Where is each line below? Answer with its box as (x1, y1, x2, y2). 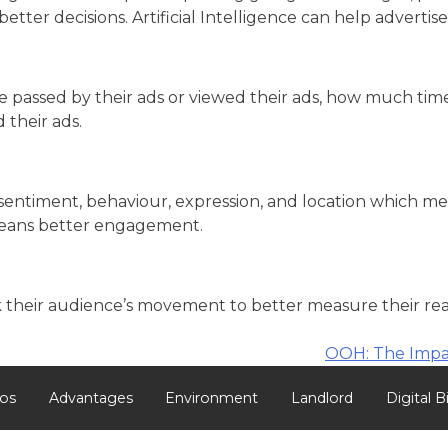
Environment (165, 388, 259, 407)
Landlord (291, 388, 354, 407)
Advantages (48, 388, 133, 407)
